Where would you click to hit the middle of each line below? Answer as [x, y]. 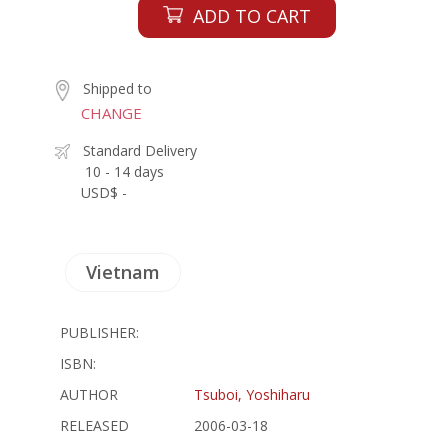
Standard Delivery [140, 150]
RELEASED [94, 425]
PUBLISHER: [99, 332]
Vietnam [123, 271]
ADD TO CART [251, 16]
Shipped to [117, 88]
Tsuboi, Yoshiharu [252, 394]
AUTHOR [89, 394]
